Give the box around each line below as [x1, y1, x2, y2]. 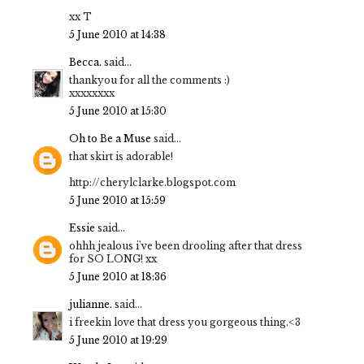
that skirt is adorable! [69, 150, 173, 163]
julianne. [69, 298, 112, 311]
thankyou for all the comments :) [69, 74, 230, 87]
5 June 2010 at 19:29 [69, 334, 167, 347]
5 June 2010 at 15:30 [69, 105, 167, 118]
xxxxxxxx [69, 87, 115, 100]
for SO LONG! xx [69, 253, 157, 266]
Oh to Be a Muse [69, 132, 151, 145]
